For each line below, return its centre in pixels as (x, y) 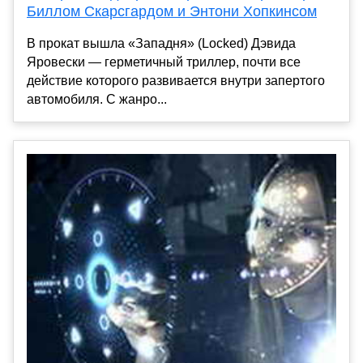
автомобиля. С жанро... (97, 100)
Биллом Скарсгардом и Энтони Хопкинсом (172, 12)
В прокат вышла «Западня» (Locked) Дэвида (161, 44)
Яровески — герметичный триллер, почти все (164, 62)
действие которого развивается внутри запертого (176, 81)
